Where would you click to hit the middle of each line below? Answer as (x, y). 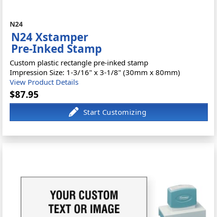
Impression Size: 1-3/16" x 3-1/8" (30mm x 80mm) (95, 72)
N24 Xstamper (50, 37)
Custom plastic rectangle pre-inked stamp (79, 62)
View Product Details (44, 82)
